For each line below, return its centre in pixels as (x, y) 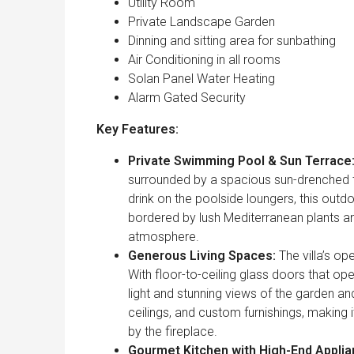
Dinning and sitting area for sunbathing (232, 41)
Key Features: (137, 130)
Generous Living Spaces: (202, 256)
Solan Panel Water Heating (201, 79)
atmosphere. (164, 237)
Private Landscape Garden (201, 22)
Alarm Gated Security (187, 98)
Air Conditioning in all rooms (204, 60)
